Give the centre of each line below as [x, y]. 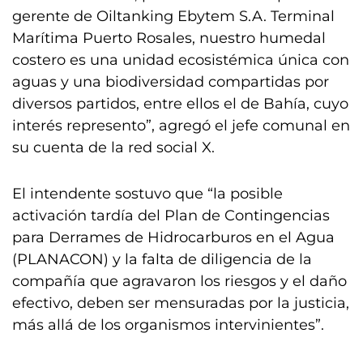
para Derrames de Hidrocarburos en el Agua [173, 237]
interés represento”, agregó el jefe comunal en [181, 126]
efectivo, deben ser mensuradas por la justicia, [181, 303]
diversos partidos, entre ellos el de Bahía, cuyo [180, 104]
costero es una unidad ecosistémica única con [181, 60]
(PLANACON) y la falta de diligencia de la [162, 259]
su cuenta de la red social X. [113, 147]
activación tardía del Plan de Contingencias [171, 216]
